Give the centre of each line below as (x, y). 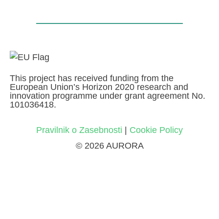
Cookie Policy (156, 130)
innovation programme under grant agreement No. (108, 96)
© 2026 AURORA (109, 145)
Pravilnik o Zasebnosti (79, 130)
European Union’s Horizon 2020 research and (99, 87)
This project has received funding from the (92, 78)
